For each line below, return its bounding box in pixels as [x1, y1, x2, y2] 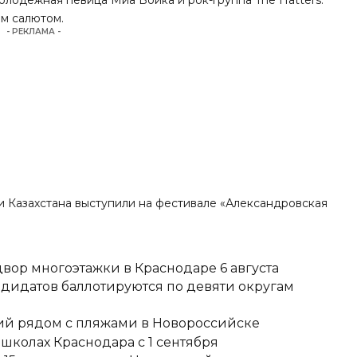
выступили [75, 195, 136, 210]
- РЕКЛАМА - [6, 25, 61, 37]
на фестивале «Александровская [135, 195, 328, 210]
